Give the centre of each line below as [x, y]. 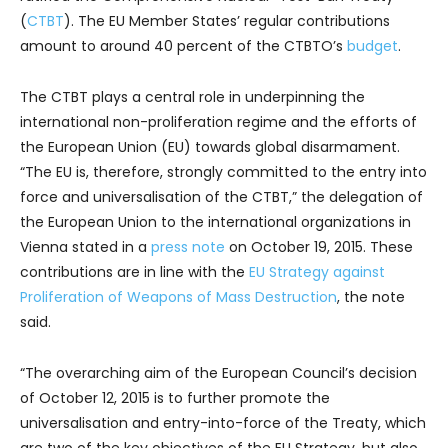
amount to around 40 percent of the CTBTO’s [183, 46]
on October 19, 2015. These [319, 247]
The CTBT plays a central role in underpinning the [192, 97]
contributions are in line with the [134, 272]
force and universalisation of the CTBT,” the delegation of [221, 197]
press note [188, 247]
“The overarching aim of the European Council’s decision [218, 373]
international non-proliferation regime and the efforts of [218, 122]
